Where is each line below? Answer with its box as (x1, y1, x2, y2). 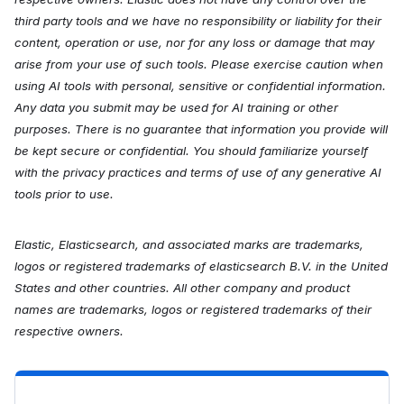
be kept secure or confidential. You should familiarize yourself (14, 142, 368, 158)
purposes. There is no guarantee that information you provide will (14, 121, 388, 136)
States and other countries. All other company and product (14, 280, 350, 295)
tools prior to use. (14, 186, 117, 201)
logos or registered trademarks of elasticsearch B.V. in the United (14, 258, 388, 273)
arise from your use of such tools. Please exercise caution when (14, 56, 383, 71)
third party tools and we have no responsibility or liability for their (14, 13, 381, 28)
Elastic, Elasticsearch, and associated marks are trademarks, (14, 236, 363, 252)
